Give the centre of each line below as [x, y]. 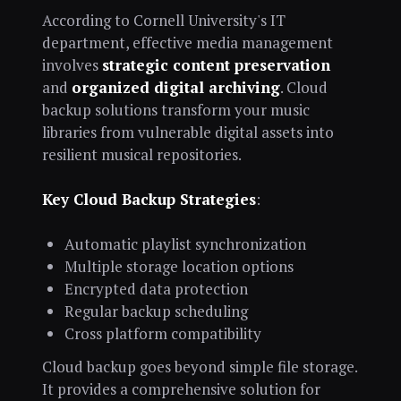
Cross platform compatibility [162, 333]
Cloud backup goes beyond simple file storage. [199, 367]
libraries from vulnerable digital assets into [188, 132]
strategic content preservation [216, 65]
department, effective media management [187, 43]
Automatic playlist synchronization [185, 243]
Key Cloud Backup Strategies [149, 199]
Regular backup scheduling [156, 311]
